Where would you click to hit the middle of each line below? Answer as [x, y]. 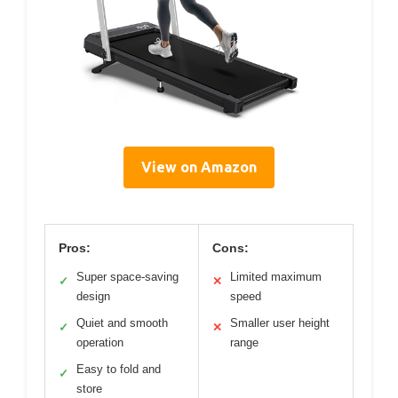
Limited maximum [276, 277]
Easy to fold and [119, 370]
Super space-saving [127, 277]
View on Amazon [199, 167]
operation [100, 343]
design [93, 297]
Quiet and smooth [122, 323]
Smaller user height [280, 323]
